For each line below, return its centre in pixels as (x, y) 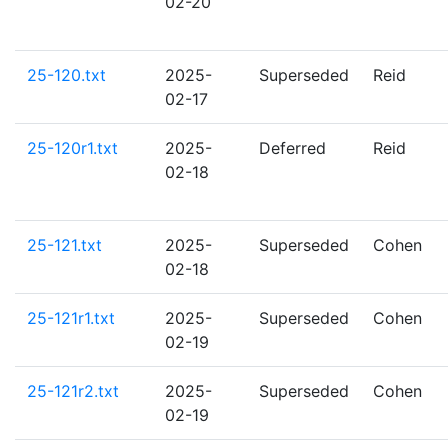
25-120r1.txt (72, 148)
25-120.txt (66, 75)
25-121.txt (64, 245)
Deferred (292, 148)
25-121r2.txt (73, 391)
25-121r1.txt (71, 318)
